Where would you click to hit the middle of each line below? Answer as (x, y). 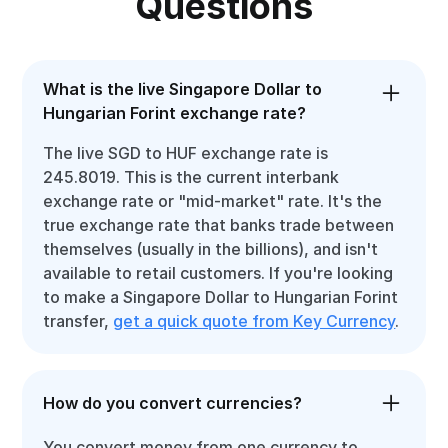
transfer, (78, 321)
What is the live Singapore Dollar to (183, 89)
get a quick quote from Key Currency (254, 321)
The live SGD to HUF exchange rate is (186, 153)
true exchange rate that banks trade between (219, 225)
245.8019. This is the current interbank (191, 177)
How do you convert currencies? (173, 403)
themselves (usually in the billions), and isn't (211, 249)
